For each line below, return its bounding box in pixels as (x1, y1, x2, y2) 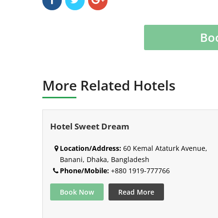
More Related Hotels (42, 75, 176, 94)
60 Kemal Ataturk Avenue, (121, 143, 207, 153)
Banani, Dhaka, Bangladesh (60, 154, 149, 164)
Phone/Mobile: (60, 165, 109, 175)
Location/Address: (60, 143, 121, 153)
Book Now (60, 187, 94, 197)
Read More (118, 187, 154, 197)
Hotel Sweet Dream (50, 120, 129, 132)
